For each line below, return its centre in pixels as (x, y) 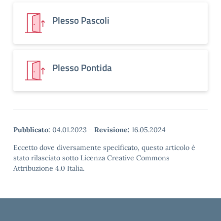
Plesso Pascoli (81, 20)
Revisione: (112, 130)
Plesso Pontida (82, 67)
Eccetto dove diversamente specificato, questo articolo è (104, 147)
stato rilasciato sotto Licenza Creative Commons (92, 158)
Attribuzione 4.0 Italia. (49, 168)
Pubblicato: (32, 130)
